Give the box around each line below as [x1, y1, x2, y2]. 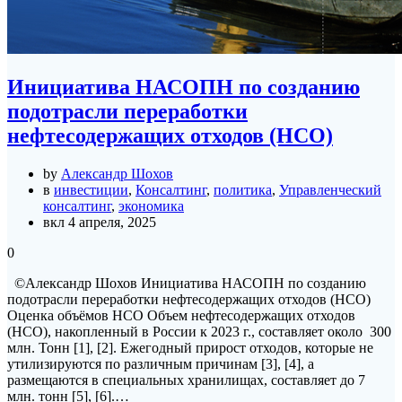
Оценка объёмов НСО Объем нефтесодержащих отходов [7, 307, 355, 323]
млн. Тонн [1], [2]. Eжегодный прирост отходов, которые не [7, 339, 373, 355]
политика [214, 181, 272, 197]
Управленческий [279, 181, 381, 197]
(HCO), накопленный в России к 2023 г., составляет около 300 [7, 323, 391, 339]
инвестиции [54, 181, 128, 197]
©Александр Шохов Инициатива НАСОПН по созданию [7, 275, 366, 291]
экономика [118, 197, 184, 214]
